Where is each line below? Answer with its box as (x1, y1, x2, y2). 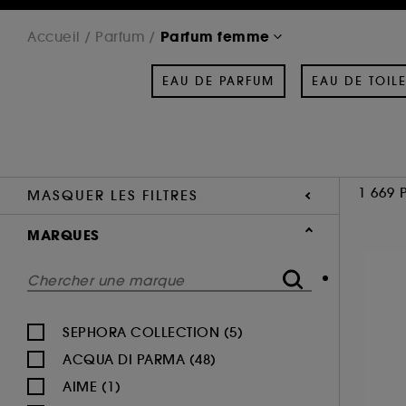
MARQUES (27, 225, 100, 245)
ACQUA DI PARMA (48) (63, 350, 217, 368)
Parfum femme (159, 26, 270, 46)
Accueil (27, 27, 81, 45)
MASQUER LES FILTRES (27, 186, 198, 204)
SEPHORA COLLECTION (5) (63, 323, 243, 341)
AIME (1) (63, 377, 121, 395)
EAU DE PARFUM (161, 72, 275, 89)
